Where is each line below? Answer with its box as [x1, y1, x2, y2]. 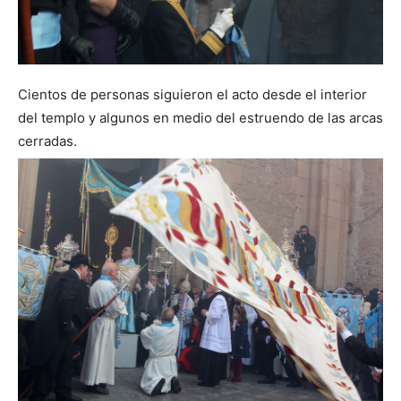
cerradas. [18, 132, 77, 150]
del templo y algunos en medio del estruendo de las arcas [18, 109, 383, 127]
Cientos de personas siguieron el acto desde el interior [18, 86, 367, 104]
